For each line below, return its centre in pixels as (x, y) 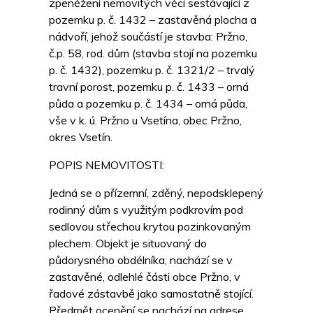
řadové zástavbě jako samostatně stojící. (151, 294)
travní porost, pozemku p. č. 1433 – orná (149, 87)
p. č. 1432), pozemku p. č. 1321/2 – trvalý (152, 70)
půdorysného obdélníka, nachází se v (141, 260)
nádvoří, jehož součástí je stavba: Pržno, (148, 37)
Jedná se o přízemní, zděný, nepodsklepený (156, 193)
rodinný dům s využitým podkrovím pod (146, 210)
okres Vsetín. (81, 137)
